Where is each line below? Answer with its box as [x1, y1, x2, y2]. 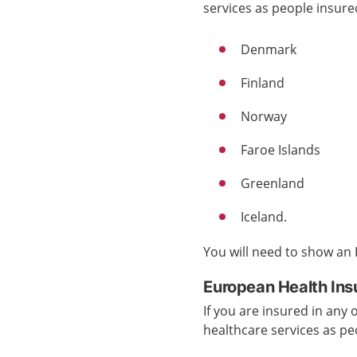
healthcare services [203, 321, 324, 339]
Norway [241, 108, 288, 125]
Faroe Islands [241, 141, 321, 159]
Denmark [241, 41, 297, 58]
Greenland [241, 175, 305, 192]
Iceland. [241, 208, 288, 226]
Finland [241, 74, 285, 92]
